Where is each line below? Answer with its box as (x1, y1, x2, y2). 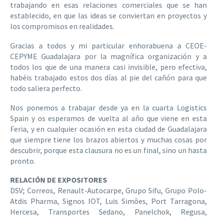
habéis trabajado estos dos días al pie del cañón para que (10, 73, 207, 83)
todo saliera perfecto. (10, 83, 82, 93)
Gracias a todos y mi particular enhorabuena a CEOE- (10, 41, 207, 51)
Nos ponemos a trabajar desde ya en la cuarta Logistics (10, 102, 207, 112)
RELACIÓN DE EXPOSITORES (10, 175, 107, 185)
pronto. (10, 155, 35, 166)
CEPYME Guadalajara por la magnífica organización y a (10, 51, 207, 62)
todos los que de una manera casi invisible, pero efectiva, (10, 62, 207, 72)
